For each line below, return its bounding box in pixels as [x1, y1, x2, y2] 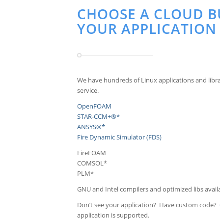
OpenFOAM [77, 101, 111, 110]
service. [77, 85, 99, 95]
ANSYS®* [77, 122, 105, 131]
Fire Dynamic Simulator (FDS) [77, 132, 162, 141]
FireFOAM [77, 148, 106, 157]
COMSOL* [77, 158, 107, 167]
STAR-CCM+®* [77, 111, 120, 121]
